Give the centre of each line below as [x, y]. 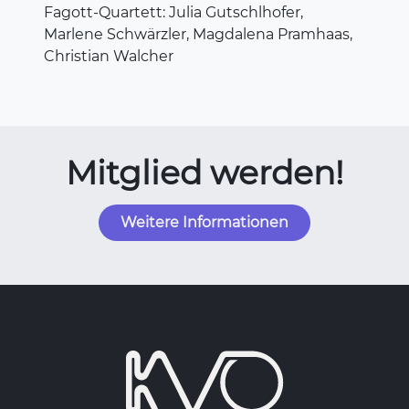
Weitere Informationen [204, 222]
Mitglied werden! [204, 172]
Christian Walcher [109, 56]
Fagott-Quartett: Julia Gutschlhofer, [173, 12]
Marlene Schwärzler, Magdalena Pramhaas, [198, 34]
